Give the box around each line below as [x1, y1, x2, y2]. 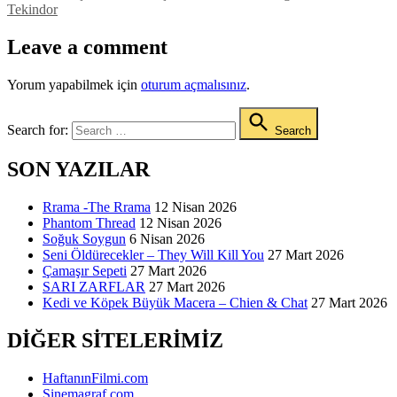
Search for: [7, 122, 68, 138]
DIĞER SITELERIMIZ [7, 328, 223, 352]
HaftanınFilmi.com [43, 370, 148, 385]
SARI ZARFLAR [43, 278, 145, 294]
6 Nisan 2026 [129, 230, 205, 246]
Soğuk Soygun [43, 230, 126, 246]
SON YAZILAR [7, 157, 150, 181]
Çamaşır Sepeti [43, 262, 127, 278]
